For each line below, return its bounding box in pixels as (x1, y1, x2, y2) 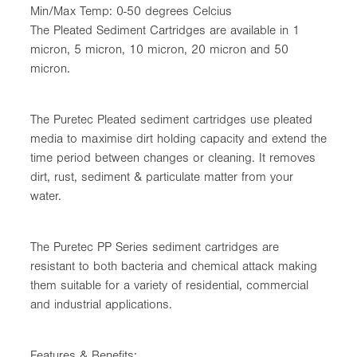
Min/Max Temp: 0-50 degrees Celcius (30, 3, 232, 18)
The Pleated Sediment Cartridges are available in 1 (30, 22, 300, 37)
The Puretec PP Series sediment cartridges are (30, 239, 279, 254)
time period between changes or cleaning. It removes (30, 150, 316, 165)
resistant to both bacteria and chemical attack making (30, 258, 317, 273)
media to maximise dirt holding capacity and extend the (30, 131, 327, 146)
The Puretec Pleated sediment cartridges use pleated (30, 112, 312, 127)
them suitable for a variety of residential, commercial (30, 277, 308, 292)
